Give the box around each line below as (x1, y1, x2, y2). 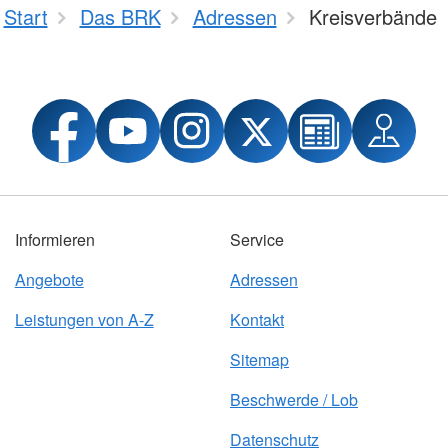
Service (229, 228, 284, 252)
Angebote (14, 268, 84, 292)
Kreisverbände (308, 2, 437, 32)
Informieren (14, 228, 95, 252)
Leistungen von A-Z (14, 308, 154, 332)
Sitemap (229, 348, 289, 372)
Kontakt (229, 308, 284, 332)
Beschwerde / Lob (229, 388, 358, 412)
